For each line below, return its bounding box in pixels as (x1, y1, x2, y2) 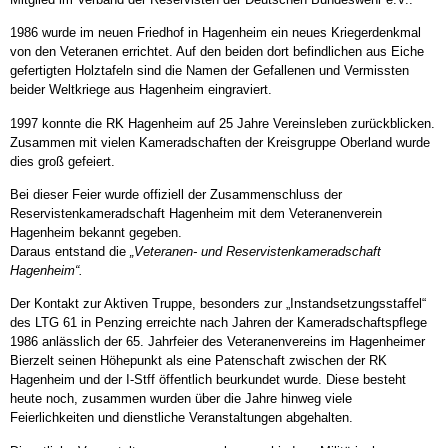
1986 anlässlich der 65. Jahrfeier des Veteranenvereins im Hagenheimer (10, 334, 425, 350)
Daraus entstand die (10, 243, 130, 259)
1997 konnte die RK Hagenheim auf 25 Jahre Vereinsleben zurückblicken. (10, 115, 435, 131)
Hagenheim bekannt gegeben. (10, 224, 182, 240)
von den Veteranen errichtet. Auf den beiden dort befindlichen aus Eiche (10, 44, 424, 60)
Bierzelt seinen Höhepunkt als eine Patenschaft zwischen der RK (10, 353, 387, 369)
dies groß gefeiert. (10, 153, 115, 169)
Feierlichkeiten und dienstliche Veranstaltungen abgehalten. (10, 410, 353, 426)
